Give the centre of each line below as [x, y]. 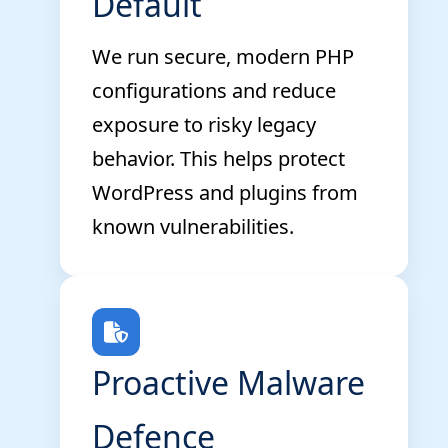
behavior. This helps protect [218, 158]
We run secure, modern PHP [223, 56]
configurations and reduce [214, 90]
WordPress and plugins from [225, 192]
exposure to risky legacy [204, 124]
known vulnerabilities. [193, 226]
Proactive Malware [228, 382]
